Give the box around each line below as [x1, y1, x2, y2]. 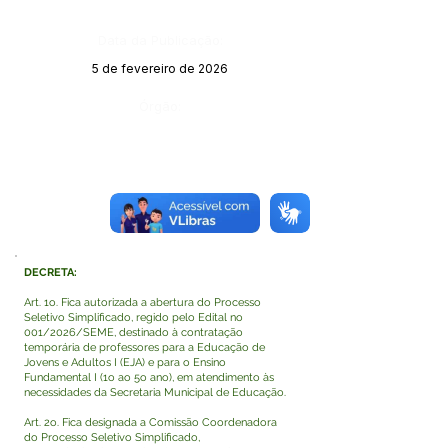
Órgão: [139, 98, 181, 114]
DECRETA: [24, 266, 77, 279]
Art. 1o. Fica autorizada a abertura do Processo [24, 296, 261, 309]
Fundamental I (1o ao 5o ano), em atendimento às [24, 371, 274, 384]
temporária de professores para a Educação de [24, 341, 265, 354]
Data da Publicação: [97, 32, 223, 48]
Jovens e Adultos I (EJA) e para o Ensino [24, 356, 226, 369]
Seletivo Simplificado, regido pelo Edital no [24, 311, 243, 324]
